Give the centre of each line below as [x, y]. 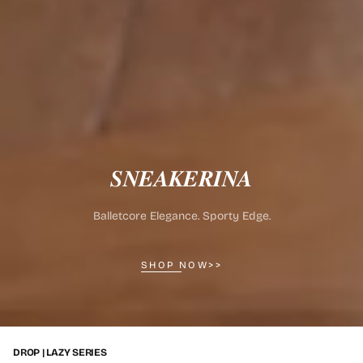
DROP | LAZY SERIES [60, 352]
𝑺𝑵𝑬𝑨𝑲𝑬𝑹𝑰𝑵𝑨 [181, 179]
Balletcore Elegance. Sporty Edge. [181, 216]
